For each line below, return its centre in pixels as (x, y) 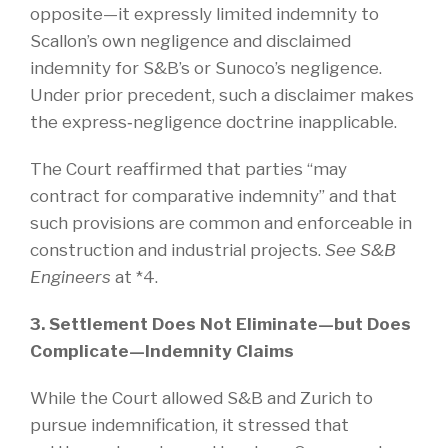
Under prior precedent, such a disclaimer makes (222, 94)
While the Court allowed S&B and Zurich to (201, 397)
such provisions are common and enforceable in (221, 222)
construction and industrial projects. (177, 249)
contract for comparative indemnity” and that (213, 195)
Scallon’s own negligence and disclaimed (190, 40)
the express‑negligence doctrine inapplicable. (213, 121)
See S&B (360, 249)
